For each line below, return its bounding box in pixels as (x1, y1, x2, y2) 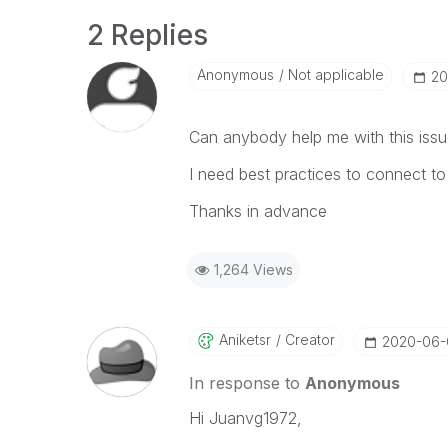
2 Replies (87, 18, 208, 52)
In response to (188, 373, 305, 393)
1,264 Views (213, 261, 293, 278)
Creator (280, 331, 335, 348)
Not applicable (283, 66, 384, 83)
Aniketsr (218, 331, 271, 348)
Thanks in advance (188, 201, 327, 221)
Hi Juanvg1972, (188, 408, 302, 428)
